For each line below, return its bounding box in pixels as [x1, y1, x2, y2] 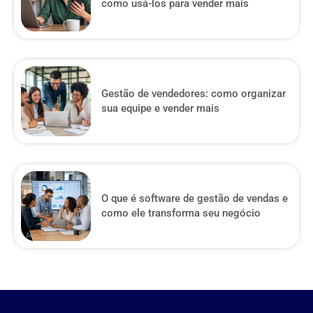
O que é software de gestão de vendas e [101, 192, 288, 205]
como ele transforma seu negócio [101, 207, 261, 219]
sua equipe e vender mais [101, 102, 219, 115]
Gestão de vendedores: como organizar [101, 87, 286, 100]
